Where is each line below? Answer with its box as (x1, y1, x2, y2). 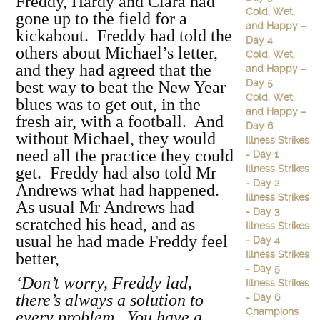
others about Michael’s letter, (16, 44, 218, 62)
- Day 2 (245, 177, 279, 189)
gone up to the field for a (16, 9, 187, 28)
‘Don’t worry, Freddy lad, (16, 274, 192, 292)
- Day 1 (245, 149, 279, 160)
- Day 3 (245, 206, 280, 217)
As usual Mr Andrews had (16, 198, 194, 216)
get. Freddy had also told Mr (16, 164, 216, 182)
